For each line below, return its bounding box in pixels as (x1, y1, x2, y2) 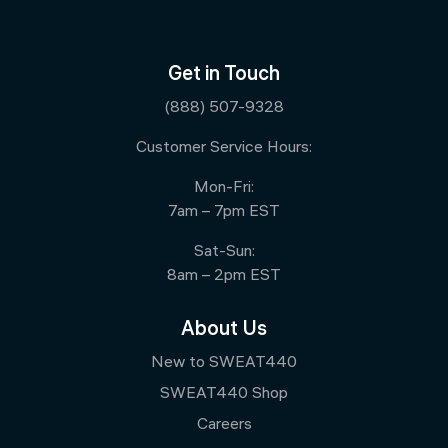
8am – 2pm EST (167, 267, 281, 285)
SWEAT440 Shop (160, 385, 288, 403)
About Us (181, 319, 267, 341)
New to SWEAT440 (151, 354, 297, 372)
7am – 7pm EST (168, 203, 280, 221)
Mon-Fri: (194, 179, 254, 197)
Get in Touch (168, 64, 280, 86)
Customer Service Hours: (136, 139, 312, 157)
